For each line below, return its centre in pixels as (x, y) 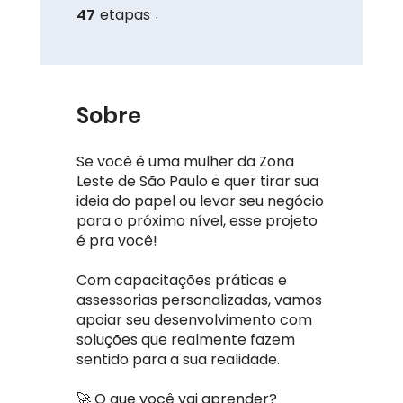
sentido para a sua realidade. (178, 359)
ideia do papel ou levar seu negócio (200, 201)
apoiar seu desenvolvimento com (194, 319)
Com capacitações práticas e (181, 280)
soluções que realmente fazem (185, 339)
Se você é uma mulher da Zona (185, 161)
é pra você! (116, 240)
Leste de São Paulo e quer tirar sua (197, 181)
